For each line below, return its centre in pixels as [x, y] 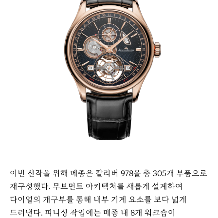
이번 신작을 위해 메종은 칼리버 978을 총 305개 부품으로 [109, 173]
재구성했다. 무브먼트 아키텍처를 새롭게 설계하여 [96, 186]
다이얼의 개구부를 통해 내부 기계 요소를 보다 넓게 [98, 200]
